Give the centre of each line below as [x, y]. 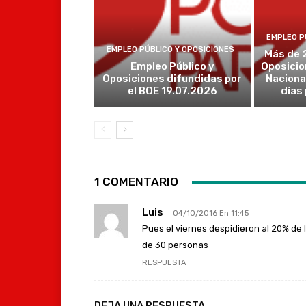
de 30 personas [175, 245]
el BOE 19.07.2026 [172, 91]
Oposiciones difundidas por [172, 79]
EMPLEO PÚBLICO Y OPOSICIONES [171, 50]
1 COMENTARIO [136, 182]
